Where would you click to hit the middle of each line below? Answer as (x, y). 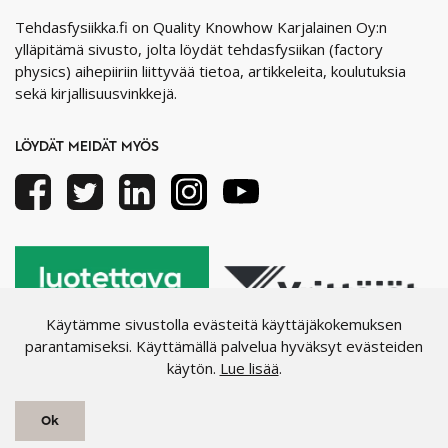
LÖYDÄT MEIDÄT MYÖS (87, 146)
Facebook (83, 183)
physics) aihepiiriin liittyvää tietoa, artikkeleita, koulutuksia (210, 70)
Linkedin (181, 183)
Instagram (241, 183)
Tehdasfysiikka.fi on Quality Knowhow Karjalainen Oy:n (201, 26)
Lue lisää (249, 367)
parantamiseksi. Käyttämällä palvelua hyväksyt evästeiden (224, 345)
